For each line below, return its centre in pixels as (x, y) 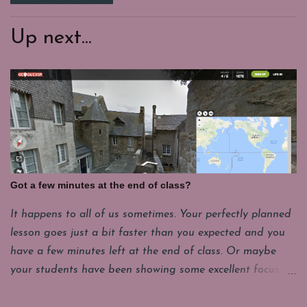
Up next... (51, 38)
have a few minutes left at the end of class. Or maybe (143, 251)
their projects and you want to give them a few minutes (147, 288)
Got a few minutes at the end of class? (101, 185)
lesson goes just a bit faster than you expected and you (148, 233)
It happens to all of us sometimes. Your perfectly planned (151, 214)
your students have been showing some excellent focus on (153, 270)
